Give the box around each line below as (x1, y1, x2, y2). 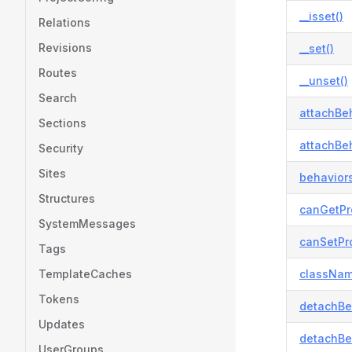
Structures (38, 192, 95, 205)
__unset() (299, 74, 348, 87)
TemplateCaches (38, 267, 132, 280)
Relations (38, 16, 90, 29)
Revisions (38, 41, 92, 54)
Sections (38, 116, 86, 130)
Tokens (38, 292, 79, 306)
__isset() (299, 9, 343, 23)
